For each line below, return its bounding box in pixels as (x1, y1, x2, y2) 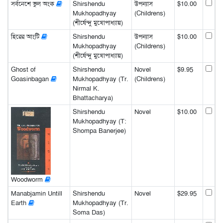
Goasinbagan (10, 74, 51, 83)
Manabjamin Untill (10, 189, 62, 198)
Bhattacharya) (72, 93, 113, 102)
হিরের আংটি (10, 32, 41, 41)
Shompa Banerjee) (72, 126, 126, 135)
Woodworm (10, 175, 45, 184)
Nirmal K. (72, 84, 100, 93)
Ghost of (10, 65, 36, 74)
